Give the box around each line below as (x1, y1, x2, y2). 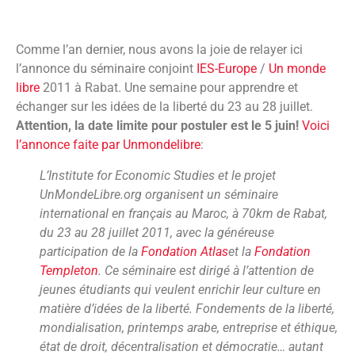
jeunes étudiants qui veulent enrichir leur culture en (40, 281, 321, 297)
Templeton (40, 262, 98, 278)
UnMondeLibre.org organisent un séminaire (40, 186, 278, 202)
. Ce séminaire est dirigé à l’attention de (98, 262, 314, 278)
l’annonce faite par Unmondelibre (16, 137, 200, 153)
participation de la (40, 243, 141, 259)
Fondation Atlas (141, 243, 228, 259)
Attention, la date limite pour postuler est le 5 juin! (16, 118, 299, 134)
